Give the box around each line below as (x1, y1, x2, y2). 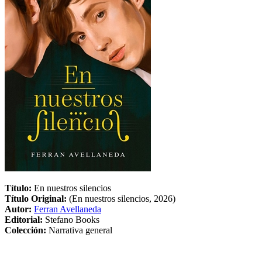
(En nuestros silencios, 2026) (69, 193, 175, 204)
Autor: (5, 204, 34, 214)
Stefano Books (45, 214, 99, 225)
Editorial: (5, 214, 45, 225)
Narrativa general (49, 225, 112, 235)
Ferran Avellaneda (34, 204, 101, 214)
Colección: (5, 225, 49, 235)
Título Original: (5, 193, 69, 204)
